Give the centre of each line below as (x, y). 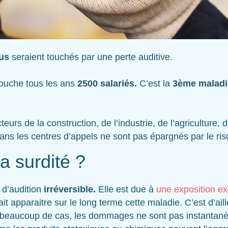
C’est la (155, 83)
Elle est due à (127, 189)
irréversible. (71, 189)
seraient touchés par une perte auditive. (91, 57)
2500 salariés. (108, 83)
